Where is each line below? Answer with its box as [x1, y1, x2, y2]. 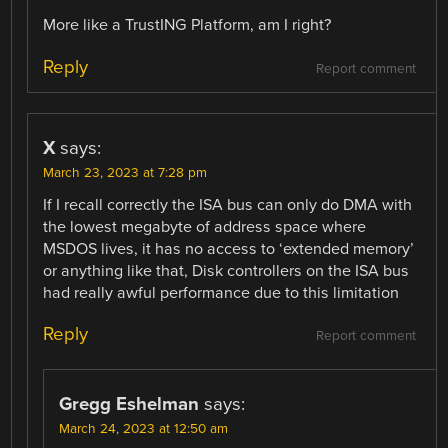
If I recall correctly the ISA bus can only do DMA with [43, 194, 413, 215]
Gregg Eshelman [59, 392, 200, 415]
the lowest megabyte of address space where [43, 216, 367, 237]
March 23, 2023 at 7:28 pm [43, 164, 208, 181]
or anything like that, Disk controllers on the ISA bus [43, 260, 410, 281]
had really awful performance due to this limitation [43, 282, 400, 303]
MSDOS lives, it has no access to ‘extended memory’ [43, 238, 415, 259]
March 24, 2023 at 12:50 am [59, 420, 229, 437]
